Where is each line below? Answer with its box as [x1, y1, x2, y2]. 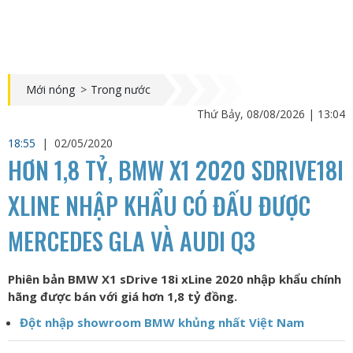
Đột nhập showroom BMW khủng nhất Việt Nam [20, 314, 304, 330]
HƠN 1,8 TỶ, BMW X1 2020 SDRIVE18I [8, 152, 344, 188]
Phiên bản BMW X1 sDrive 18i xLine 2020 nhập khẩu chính [8, 271, 341, 287]
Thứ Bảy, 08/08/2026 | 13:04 [197, 106, 345, 121]
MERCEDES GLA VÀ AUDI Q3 [8, 223, 255, 258]
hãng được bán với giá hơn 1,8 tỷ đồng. [8, 288, 237, 304]
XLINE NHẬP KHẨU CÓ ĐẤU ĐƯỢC [8, 188, 310, 223]
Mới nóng [26, 82, 75, 97]
